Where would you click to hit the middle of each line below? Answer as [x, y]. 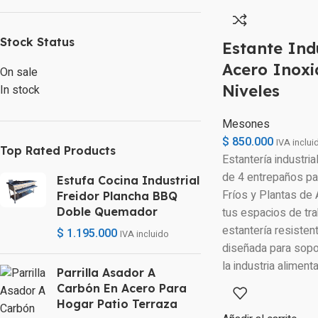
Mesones [246, 124]
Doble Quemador [107, 212]
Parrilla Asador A [106, 273]
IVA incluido [144, 234]
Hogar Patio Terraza [117, 304]
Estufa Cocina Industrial [128, 180]
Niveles [251, 91]
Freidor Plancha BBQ [117, 196]
